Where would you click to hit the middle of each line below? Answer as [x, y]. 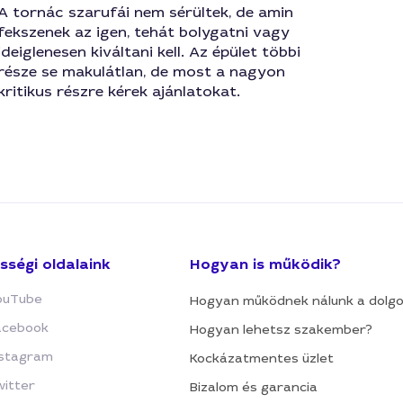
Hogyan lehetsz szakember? [281, 329]
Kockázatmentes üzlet [262, 358]
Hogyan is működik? [265, 264]
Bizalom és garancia [254, 387]
